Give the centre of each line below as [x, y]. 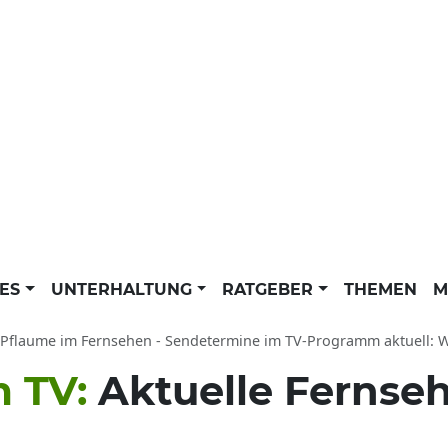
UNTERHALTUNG [123, 289]
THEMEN [380, 289]
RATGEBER [270, 289]
